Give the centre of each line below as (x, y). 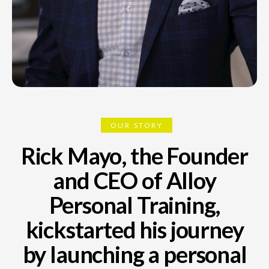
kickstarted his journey (134, 229)
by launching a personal (134, 254)
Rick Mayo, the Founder (134, 155)
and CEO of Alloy (134, 180)
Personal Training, (134, 204)
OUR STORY (137, 125)
